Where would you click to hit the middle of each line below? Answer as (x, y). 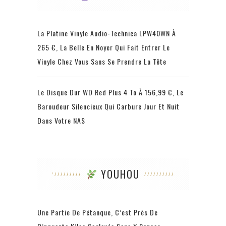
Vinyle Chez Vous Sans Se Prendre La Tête (102, 61)
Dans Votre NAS (61, 120)
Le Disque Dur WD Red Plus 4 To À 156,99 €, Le (110, 92)
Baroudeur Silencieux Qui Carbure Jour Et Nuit (108, 106)
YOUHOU (119, 174)
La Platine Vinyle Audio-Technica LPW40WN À (107, 33)
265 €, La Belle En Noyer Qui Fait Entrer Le (104, 47)
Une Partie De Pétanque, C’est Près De (98, 212)
